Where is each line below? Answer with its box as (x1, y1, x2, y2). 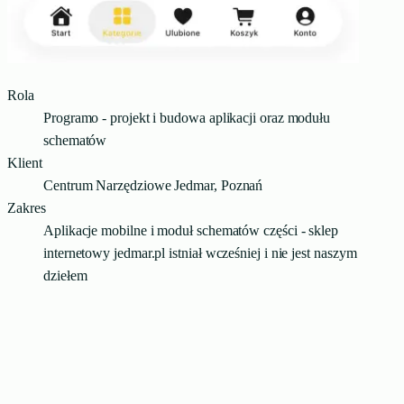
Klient (7, 154, 42, 170)
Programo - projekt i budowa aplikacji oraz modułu (43, 109, 331, 125)
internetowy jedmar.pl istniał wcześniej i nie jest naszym (43, 244, 357, 261)
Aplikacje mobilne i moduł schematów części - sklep (43, 222, 339, 238)
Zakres (7, 199, 46, 216)
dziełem (43, 267, 87, 283)
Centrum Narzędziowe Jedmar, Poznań (43, 177, 263, 193)
